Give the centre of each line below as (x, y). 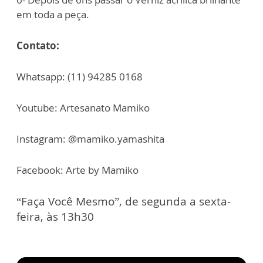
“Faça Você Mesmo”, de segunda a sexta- (124, 202)
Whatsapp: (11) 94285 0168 (80, 77)
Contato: (38, 46)
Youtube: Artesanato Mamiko (83, 108)
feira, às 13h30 (55, 217)
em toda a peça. (53, 15)
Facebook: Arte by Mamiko (77, 170)
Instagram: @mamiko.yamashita (90, 139)
